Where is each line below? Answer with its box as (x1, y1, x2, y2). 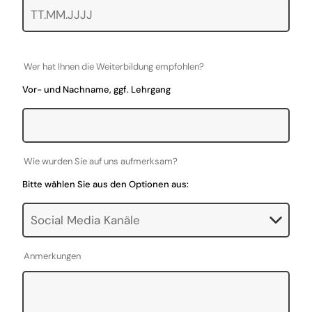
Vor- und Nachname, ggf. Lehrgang (22, 84, 171, 95)
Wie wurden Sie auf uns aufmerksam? (24, 155, 178, 167)
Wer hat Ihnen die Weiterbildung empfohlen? (24, 61, 205, 72)
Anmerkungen (24, 250, 81, 262)
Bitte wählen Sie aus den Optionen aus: (22, 178, 189, 190)
